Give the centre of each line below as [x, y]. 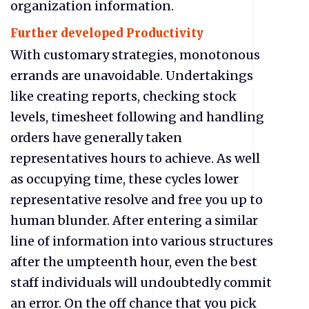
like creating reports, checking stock [123, 97]
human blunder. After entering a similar [134, 221]
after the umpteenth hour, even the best [134, 262]
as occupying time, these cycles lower [124, 179]
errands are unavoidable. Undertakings [132, 76]
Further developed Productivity [108, 33]
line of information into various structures [142, 241]
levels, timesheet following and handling [137, 117]
